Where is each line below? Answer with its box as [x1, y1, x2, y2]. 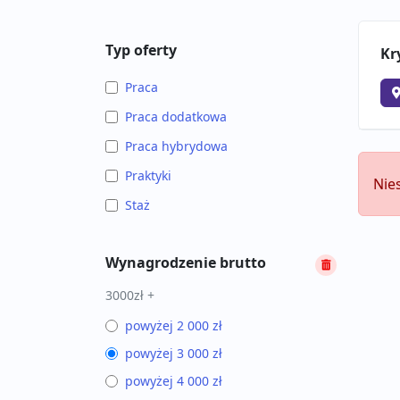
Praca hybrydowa [125, 137, 228, 154]
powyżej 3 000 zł [125, 345, 222, 362]
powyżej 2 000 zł [125, 317, 222, 334]
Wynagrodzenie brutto [105, 253, 266, 272]
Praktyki [125, 167, 171, 184]
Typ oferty [105, 40, 177, 60]
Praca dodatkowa [125, 108, 227, 125]
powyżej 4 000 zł [125, 372, 222, 389]
